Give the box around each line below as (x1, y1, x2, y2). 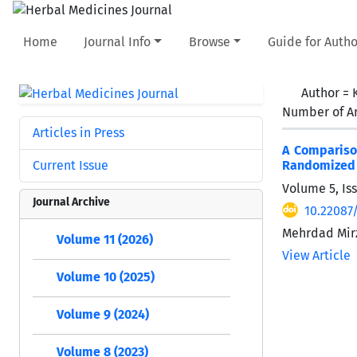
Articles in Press (33, 124, 124, 140)
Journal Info (84, 33, 151, 49)
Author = (301, 84, 352, 100)
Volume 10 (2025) (57, 269, 155, 284)
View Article (282, 247, 351, 263)
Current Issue (33, 157, 108, 173)
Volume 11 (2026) (57, 231, 153, 247)
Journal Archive (33, 194, 110, 209)
